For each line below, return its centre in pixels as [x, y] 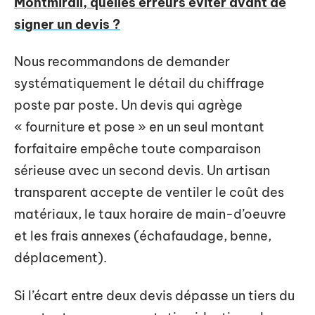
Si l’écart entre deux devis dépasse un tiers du [154, 295]
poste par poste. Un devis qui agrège [128, 105]
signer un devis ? [67, 24]
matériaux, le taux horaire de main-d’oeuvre [150, 214]
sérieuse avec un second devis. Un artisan [142, 171]
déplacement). [60, 258]
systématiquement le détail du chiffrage [139, 83]
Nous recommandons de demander [122, 62]
